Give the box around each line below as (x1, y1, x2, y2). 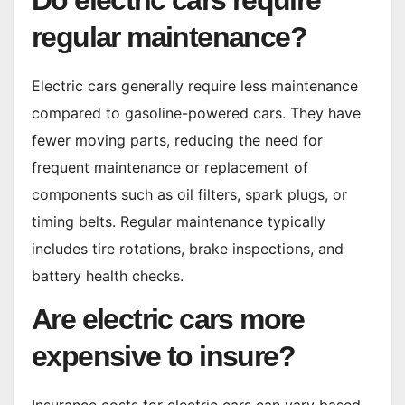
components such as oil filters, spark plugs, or (32, 185, 347, 204)
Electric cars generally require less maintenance (32, 77, 358, 96)
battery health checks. (32, 267, 184, 286)
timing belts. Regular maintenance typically (32, 212, 325, 231)
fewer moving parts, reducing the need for (32, 131, 323, 150)
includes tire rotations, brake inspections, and (32, 240, 344, 259)
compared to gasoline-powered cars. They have (32, 104, 361, 123)
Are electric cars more (32, 303, 305, 336)
